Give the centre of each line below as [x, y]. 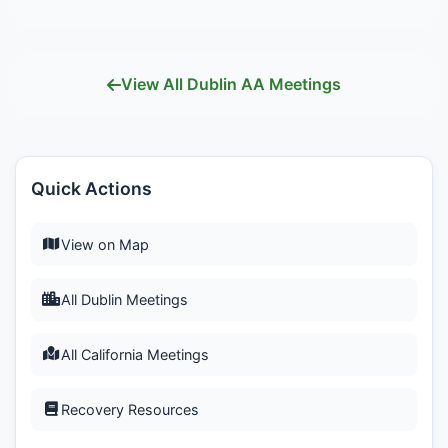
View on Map [105, 244]
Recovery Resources [130, 409]
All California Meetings [135, 354]
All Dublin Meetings [124, 299]
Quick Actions [91, 188]
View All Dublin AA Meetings [231, 84]
